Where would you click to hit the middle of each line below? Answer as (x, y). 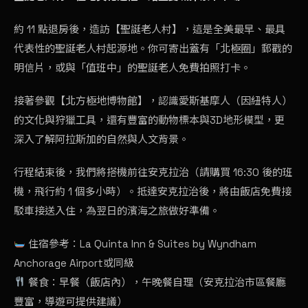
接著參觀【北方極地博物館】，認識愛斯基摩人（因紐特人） (153, 100)
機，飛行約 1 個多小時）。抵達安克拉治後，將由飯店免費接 (153, 191)
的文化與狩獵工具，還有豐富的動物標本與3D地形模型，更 (149, 120)
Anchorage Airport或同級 (74, 263)
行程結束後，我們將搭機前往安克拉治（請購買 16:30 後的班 (153, 172)
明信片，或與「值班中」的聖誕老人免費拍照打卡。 (132, 67)
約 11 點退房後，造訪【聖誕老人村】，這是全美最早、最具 (150, 29)
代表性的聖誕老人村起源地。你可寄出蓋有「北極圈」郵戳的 (153, 48)
